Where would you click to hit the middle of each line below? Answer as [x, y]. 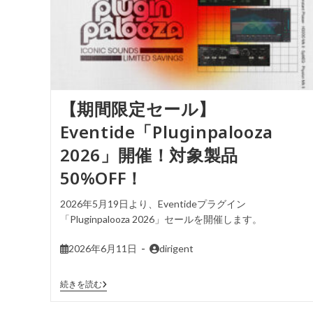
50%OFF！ [101, 178]
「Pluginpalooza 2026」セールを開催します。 [161, 219]
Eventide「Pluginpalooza [166, 132]
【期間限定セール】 [138, 109]
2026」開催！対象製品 [149, 155]
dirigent [176, 249]
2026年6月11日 [102, 249]
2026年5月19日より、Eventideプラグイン [153, 204]
